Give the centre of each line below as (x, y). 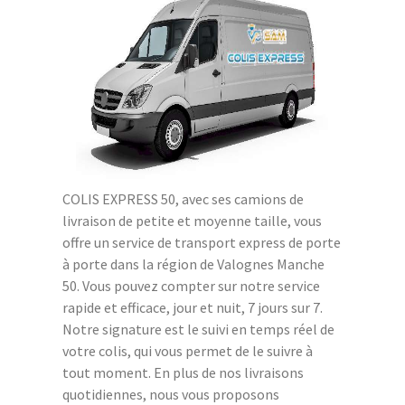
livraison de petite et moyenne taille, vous (192, 220)
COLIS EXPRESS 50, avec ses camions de (183, 198)
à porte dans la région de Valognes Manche (193, 264)
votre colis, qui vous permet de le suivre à (188, 350)
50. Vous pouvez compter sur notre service (191, 285)
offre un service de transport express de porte (202, 242)
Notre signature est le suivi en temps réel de (198, 329)
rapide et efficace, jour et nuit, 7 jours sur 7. (193, 307)
